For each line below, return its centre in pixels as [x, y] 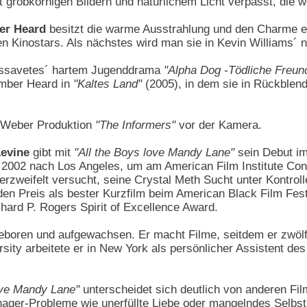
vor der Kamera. [219, 125]
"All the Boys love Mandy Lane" [154, 152]
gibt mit [52, 152]
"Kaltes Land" [108, 84]
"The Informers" [135, 125]
